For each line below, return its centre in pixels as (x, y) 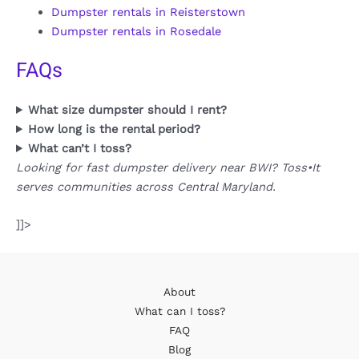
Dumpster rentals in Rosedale (136, 32)
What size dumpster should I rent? (128, 109)
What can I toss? (179, 311)
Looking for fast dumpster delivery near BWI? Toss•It (168, 167)
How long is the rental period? (115, 129)
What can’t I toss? (80, 148)
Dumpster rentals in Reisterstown (148, 12)
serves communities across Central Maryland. (146, 186)
